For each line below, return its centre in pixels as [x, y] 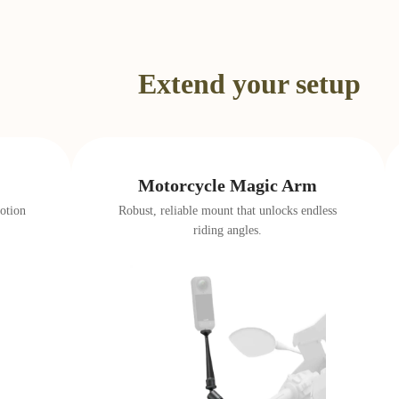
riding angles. [228, 230]
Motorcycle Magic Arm [228, 185]
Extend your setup [249, 84]
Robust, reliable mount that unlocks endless [228, 211]
